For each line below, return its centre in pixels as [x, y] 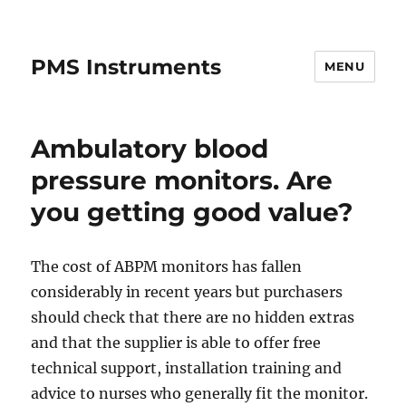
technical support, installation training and [187, 368]
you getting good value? [192, 212]
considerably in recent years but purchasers [187, 292]
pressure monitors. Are [182, 180]
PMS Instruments [126, 67]
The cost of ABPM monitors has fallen [167, 266]
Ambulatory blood [150, 149]
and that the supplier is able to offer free [176, 343]
